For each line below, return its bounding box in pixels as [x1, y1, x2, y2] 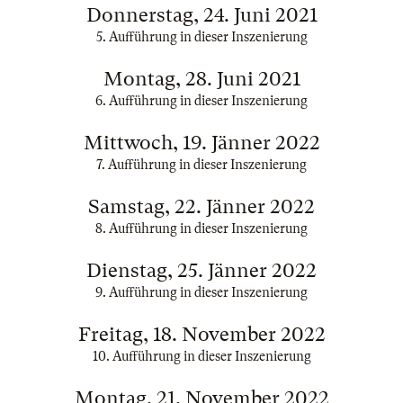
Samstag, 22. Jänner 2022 [88, 195, 315, 218]
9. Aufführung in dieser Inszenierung [95, 285, 308, 300]
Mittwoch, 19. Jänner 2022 [83, 131, 320, 154]
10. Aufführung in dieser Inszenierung [92, 349, 311, 363]
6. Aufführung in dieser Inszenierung [95, 94, 308, 108]
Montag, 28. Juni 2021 [103, 67, 300, 90]
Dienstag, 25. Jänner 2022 [86, 259, 317, 282]
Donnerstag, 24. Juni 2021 [85, 4, 318, 26]
